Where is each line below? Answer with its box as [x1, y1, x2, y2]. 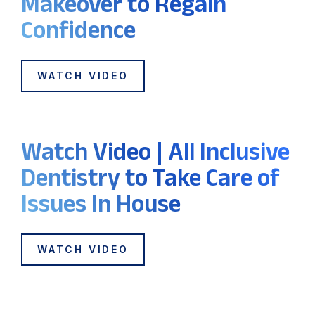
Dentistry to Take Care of [21, 163, 280, 191]
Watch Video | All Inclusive [21, 137, 290, 165]
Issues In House [21, 189, 181, 217]
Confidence [21, 15, 136, 43]
